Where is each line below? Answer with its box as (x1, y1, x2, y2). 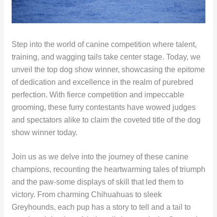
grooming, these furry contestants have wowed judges (11, 103, 196, 111)
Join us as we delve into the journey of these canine (11, 153, 188, 161)
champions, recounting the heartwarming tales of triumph (11, 165, 205, 174)
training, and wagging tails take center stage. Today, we (11, 52, 201, 61)
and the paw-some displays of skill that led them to (11, 178, 184, 186)
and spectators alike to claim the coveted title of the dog (11, 115, 201, 124)
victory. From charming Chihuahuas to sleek (11, 190, 162, 199)
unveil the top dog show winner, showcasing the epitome (11, 65, 205, 74)
